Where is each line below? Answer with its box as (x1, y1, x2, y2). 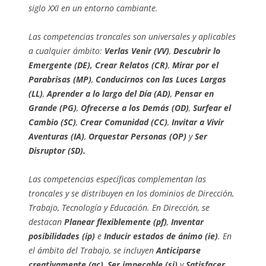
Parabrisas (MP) (28, 74, 91, 85)
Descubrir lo (173, 45, 220, 57)
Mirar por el (172, 59, 218, 71)
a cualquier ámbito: (28, 45, 104, 57)
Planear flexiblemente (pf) (64, 216, 167, 228)
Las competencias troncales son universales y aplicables (28, 31, 236, 43)
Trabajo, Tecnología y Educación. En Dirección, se (28, 202, 210, 214)
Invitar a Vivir (172, 116, 224, 128)
